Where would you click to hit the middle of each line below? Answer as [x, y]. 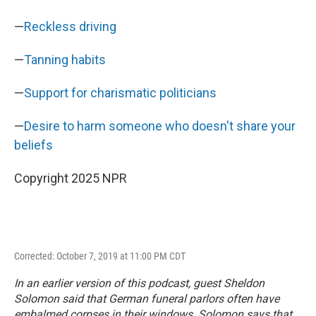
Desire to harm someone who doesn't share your [160, 126]
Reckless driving [70, 26]
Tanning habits [65, 60]
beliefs [34, 145]
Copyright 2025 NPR [71, 178]
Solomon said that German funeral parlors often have [147, 299]
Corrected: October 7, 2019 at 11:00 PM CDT [100, 256]
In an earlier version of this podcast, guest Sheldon [139, 283]
